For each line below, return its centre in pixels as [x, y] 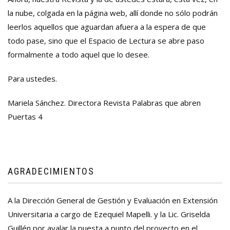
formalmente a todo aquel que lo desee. [79, 55]
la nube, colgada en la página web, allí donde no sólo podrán [113, 13]
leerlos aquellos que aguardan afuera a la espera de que [107, 27]
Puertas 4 [25, 117]
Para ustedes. [32, 79]
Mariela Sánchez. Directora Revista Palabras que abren [104, 103]
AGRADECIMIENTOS [51, 171]
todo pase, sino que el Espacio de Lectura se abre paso [106, 41]
